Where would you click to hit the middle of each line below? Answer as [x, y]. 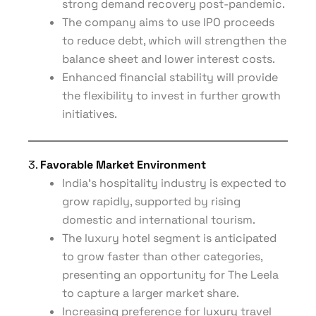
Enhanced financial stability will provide [170, 77]
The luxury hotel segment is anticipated [169, 238]
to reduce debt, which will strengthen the [174, 41]
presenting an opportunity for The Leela [170, 275]
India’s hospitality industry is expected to [174, 183]
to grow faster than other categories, [162, 256]
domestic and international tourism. [159, 220]
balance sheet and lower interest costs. [169, 59]
